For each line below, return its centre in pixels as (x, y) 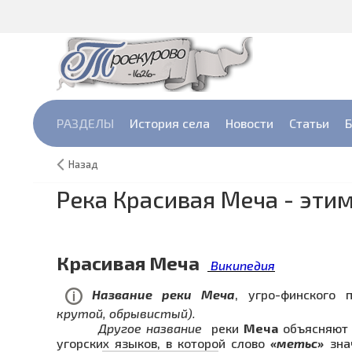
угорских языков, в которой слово (164, 343)
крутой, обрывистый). (126, 313)
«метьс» (297, 343)
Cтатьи (309, 123)
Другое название (134, 328)
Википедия (241, 265)
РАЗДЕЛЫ (85, 123)
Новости (249, 123)
